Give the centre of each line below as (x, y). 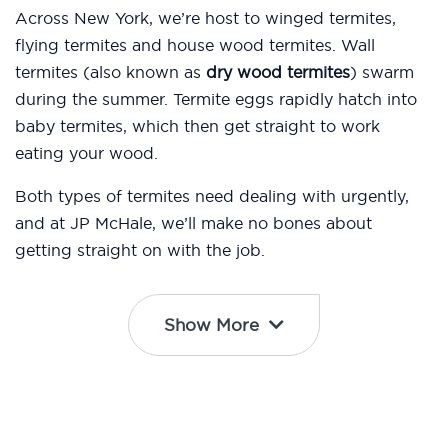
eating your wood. (86, 153)
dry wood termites (278, 72)
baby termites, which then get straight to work (197, 126)
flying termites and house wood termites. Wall (195, 45)
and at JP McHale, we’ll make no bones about (193, 223)
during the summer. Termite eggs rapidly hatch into (216, 99)
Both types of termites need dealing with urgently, (212, 196)
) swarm (382, 72)
